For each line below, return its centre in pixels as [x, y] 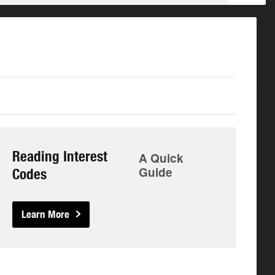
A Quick [161, 158]
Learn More [46, 214]
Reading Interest [60, 156]
